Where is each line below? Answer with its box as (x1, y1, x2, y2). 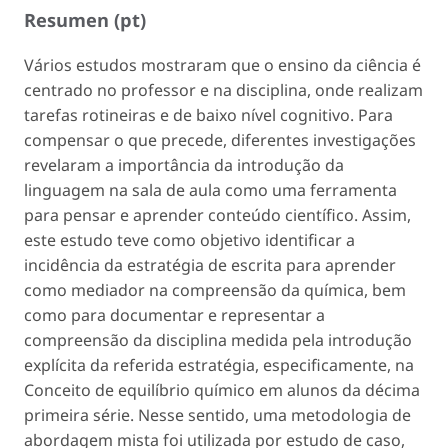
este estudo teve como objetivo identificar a (24, 228, 355, 251)
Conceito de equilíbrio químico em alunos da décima (24, 378, 420, 401)
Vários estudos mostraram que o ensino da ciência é (24, 53, 421, 76)
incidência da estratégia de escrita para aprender (24, 253, 396, 276)
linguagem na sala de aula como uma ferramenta (24, 178, 397, 201)
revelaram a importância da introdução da (24, 153, 344, 176)
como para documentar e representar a (24, 303, 325, 326)
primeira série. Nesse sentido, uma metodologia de (24, 403, 411, 426)
